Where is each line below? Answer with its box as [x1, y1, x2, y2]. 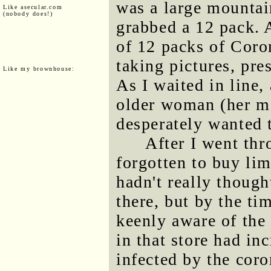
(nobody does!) [3, 10, 53, 17]
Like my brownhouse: [3, 65, 75, 72]
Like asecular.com [3, 3, 63, 10]
